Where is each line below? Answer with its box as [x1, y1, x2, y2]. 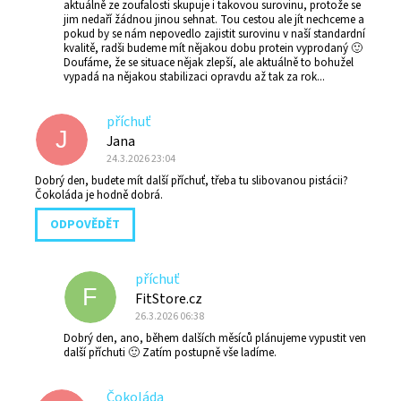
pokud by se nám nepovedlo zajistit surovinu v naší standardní [64, 26, 365, 43]
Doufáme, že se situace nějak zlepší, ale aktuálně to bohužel [64, 55, 354, 72]
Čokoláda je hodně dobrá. [35, 187, 163, 204]
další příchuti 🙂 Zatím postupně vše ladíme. [64, 345, 277, 362]
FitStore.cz [135, 289, 202, 310]
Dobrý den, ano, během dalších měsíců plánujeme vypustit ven [64, 330, 366, 347]
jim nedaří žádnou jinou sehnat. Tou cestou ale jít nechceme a [64, 12, 364, 29]
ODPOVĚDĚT [50, 216, 120, 235]
